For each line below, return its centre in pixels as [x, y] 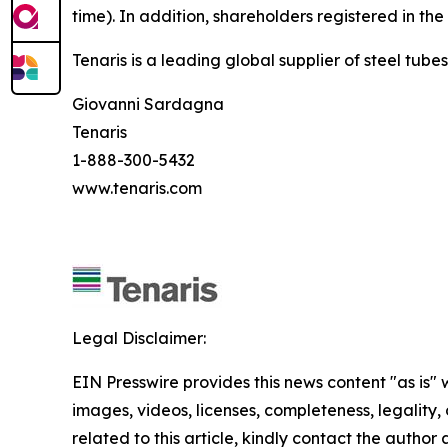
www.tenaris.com [137, 187]
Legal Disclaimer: [139, 337]
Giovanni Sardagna [164, 103]
